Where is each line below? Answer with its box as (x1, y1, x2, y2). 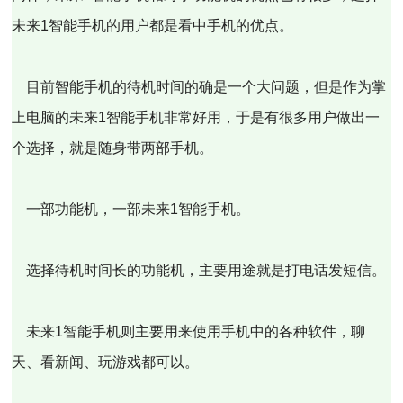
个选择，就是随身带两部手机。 (12, 140, 214, 156)
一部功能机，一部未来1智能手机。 (12, 201, 251, 217)
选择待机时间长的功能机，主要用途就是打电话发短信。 (12, 263, 387, 278)
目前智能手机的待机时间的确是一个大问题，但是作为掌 (12, 79, 387, 94)
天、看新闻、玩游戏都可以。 (12, 354, 200, 370)
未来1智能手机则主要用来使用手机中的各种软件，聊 (12, 324, 366, 339)
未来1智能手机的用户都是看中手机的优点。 (12, 18, 294, 33)
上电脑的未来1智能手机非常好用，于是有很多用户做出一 (12, 110, 381, 125)
